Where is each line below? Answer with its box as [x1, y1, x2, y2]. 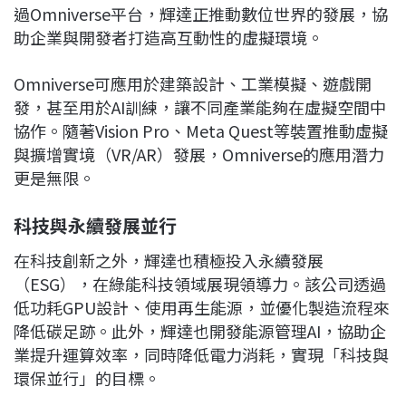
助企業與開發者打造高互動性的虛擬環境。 [14, 24, 324, 49]
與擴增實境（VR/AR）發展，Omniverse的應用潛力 [14, 141, 384, 166]
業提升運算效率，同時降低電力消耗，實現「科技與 [14, 342, 389, 366]
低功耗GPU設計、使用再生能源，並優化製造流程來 [14, 295, 390, 319]
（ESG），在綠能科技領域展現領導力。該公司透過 [14, 271, 386, 295]
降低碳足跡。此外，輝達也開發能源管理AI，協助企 [14, 318, 386, 343]
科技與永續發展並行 [14, 211, 177, 238]
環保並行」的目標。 [14, 365, 160, 390]
